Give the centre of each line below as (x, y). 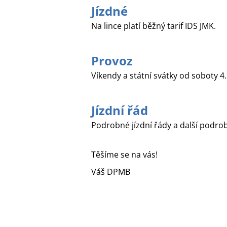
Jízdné (109, 11)
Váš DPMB (110, 172)
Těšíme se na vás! (124, 155)
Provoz (112, 61)
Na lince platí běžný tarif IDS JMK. (153, 26)
